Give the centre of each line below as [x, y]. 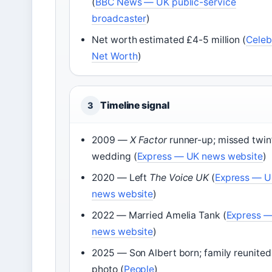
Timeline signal [135, 106]
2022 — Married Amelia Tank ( [159, 216]
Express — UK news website [200, 157]
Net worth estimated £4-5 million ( [169, 40]
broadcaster [119, 19]
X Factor [148, 140]
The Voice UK [179, 178]
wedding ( [114, 157]
